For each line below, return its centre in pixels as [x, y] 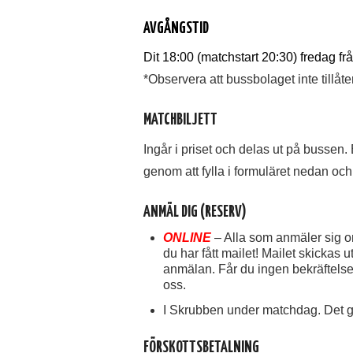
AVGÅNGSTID [176, 28]
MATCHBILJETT [180, 121]
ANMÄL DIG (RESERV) [195, 212]
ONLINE [187, 237]
